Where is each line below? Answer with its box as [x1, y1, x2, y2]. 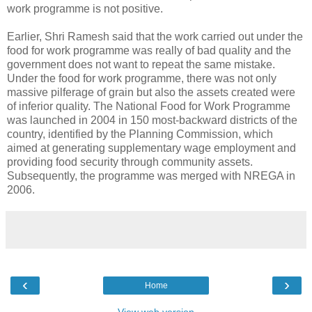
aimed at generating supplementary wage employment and [7, 141, 296, 154]
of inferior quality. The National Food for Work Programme [7, 100, 290, 112]
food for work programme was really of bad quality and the [7, 44, 291, 56]
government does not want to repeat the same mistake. [7, 58, 275, 70]
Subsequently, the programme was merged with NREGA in [7, 169, 295, 182]
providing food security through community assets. [7, 155, 253, 168]
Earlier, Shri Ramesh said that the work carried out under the [7, 30, 303, 42]
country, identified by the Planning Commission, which [7, 127, 273, 140]
